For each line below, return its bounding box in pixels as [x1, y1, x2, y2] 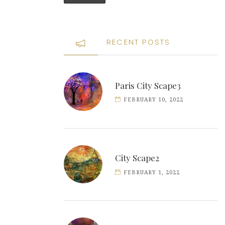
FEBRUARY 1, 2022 [124, 169, 180, 176]
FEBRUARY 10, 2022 [124, 96, 184, 103]
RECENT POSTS [106, 37, 171, 48]
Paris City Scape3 [115, 79, 181, 91]
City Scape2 [115, 152, 159, 164]
